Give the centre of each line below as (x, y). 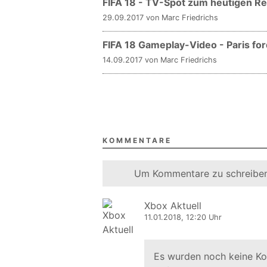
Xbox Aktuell (173, 206)
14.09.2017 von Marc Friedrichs (160, 60)
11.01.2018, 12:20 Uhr (183, 217)
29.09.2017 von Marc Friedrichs (160, 18)
